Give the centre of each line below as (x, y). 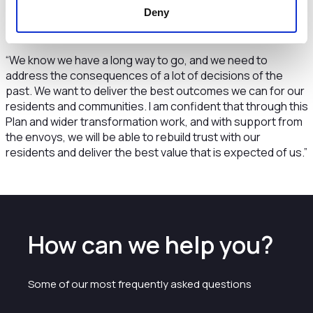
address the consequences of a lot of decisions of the (144, 75)
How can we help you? (151, 245)
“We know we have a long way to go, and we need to (136, 60)
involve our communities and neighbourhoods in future (144, 19)
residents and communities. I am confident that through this (156, 106)
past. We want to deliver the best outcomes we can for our (155, 91)
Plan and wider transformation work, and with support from (154, 122)
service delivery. (46, 34)
